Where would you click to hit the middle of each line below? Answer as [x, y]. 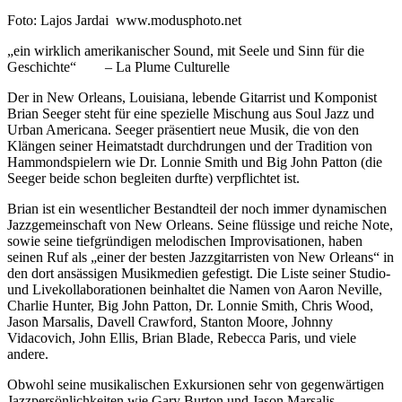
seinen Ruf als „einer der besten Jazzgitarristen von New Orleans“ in [201, 257]
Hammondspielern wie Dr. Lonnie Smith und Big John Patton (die [195, 162]
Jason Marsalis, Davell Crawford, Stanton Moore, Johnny [170, 321]
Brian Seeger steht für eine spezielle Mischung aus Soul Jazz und [191, 113]
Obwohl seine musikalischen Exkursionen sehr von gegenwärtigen [196, 384]
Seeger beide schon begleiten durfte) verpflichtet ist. [153, 178]
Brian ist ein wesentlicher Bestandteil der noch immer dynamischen [197, 208]
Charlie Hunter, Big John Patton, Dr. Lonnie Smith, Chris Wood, [190, 305]
